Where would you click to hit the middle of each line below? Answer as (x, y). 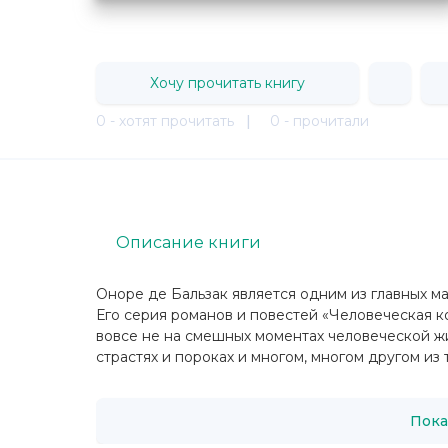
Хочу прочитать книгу (227, 82)
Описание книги (188, 242)
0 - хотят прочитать (165, 121)
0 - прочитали (319, 121)
